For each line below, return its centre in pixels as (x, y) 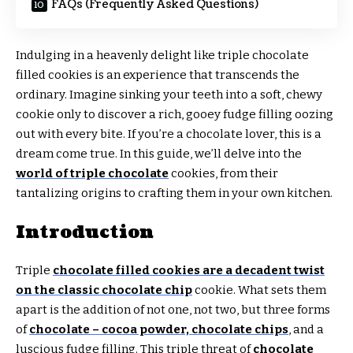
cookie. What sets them (259, 290)
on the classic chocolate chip (104, 290)
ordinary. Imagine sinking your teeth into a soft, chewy (169, 95)
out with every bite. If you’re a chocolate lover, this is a (169, 134)
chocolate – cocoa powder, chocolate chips (159, 330)
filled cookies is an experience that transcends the (158, 75)
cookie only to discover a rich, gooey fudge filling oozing (175, 115)
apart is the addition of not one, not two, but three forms (173, 310)
